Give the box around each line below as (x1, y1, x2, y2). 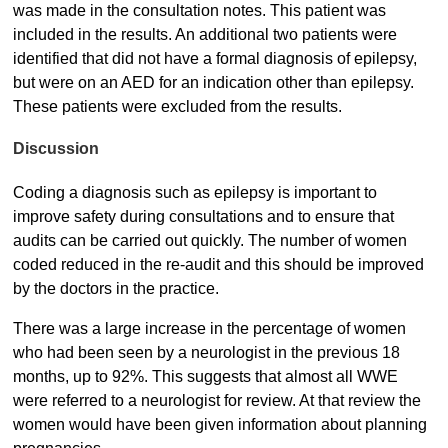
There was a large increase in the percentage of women (12, 320, 406, 338)
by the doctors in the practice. (12, 280, 227, 298)
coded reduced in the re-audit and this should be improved (12, 256, 424, 274)
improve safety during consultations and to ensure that (12, 208, 394, 226)
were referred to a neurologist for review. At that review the (12, 392, 421, 410)
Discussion (12, 139, 99, 157)
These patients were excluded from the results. (12, 97, 342, 115)
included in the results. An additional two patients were (12, 25, 397, 43)
